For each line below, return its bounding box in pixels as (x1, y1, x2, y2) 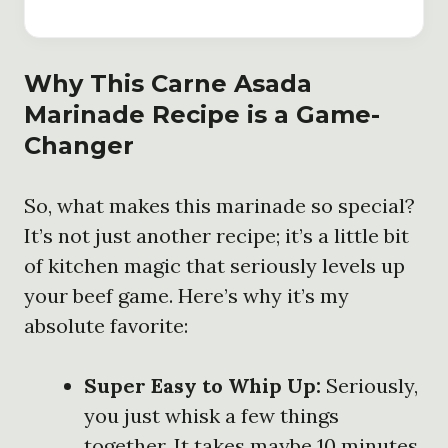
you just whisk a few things (84, 402, 339, 428)
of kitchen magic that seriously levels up (24, 252, 405, 278)
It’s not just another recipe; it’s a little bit (24, 222, 409, 248)
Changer (24, 130, 134, 160)
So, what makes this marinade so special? (24, 192, 415, 218)
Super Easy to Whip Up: (84, 372, 321, 398)
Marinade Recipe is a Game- (24, 99, 380, 129)
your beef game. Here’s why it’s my (24, 282, 349, 308)
